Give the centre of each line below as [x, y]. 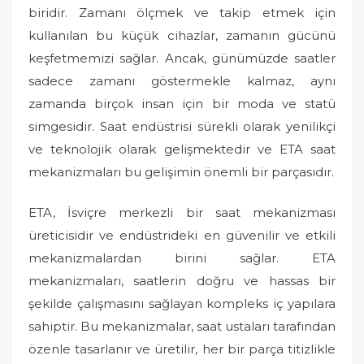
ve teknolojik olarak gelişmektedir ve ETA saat [182, 149]
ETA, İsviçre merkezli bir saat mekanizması [182, 212]
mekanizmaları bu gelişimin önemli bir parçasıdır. [181, 171]
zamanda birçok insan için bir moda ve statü [182, 103]
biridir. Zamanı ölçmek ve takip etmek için [182, 12]
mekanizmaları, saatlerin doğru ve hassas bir [182, 281]
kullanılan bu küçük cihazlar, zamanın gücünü [182, 35]
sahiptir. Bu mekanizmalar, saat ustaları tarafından [182, 326]
